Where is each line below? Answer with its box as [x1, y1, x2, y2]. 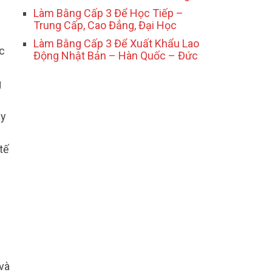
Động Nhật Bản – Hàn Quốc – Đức [33, 49, 198, 63]
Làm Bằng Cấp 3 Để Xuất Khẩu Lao [33, 37, 199, 50]
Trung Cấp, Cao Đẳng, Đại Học [33, 19, 177, 32]
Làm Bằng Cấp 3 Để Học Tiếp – [33, 7, 183, 20]
